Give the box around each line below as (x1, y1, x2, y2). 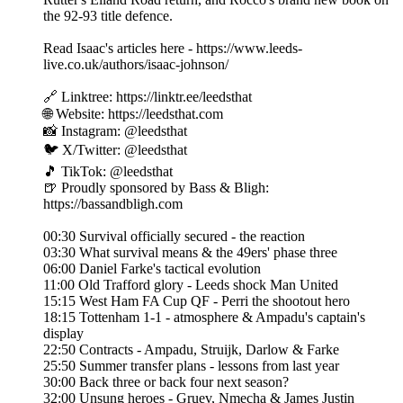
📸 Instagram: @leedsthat (43, 123, 187, 139)
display (43, 326, 84, 342)
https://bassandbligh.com (43, 196, 183, 212)
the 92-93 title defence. (43, 8, 173, 24)
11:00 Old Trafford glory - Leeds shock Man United (43, 277, 338, 293)
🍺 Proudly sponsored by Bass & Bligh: (43, 180, 269, 196)
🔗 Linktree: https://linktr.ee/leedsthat (43, 89, 252, 105)
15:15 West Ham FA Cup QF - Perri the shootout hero (43, 293, 350, 309)
